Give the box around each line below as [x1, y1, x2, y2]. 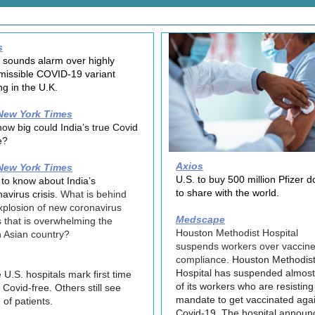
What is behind [60, 188, 127, 200]
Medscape [176, 214, 225, 225]
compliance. [176, 254, 229, 265]
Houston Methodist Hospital [176, 227, 298, 238]
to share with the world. [176, 187, 279, 198]
